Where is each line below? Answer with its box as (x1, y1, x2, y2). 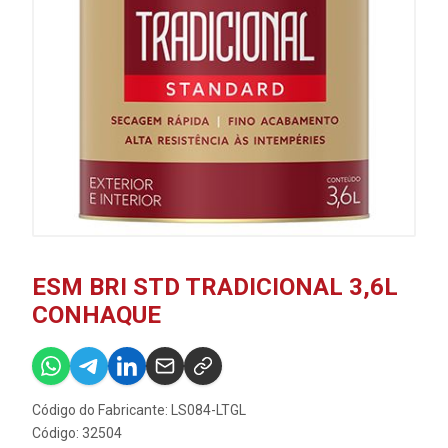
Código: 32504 (32, 425, 122, 441)
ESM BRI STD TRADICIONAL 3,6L (32, 273, 398, 301)
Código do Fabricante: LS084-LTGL (32, 402, 246, 418)
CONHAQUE (32, 301, 161, 329)
